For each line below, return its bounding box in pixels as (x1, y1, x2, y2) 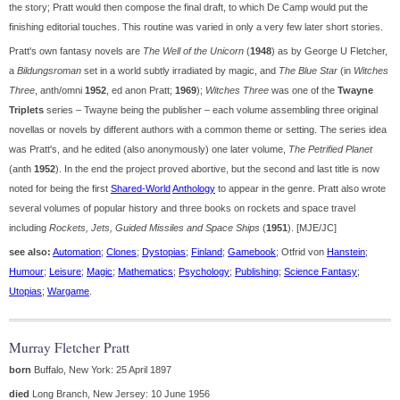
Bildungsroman (17, 65, 81, 77)
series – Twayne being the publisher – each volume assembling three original (44, 104, 378, 116)
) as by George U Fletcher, (271, 46, 387, 57)
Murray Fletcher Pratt (9, 338, 129, 357)
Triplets (9, 104, 44, 116)
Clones (106, 246, 137, 258)
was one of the (269, 85, 337, 96)
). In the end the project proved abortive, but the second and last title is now (55, 163, 379, 175)
